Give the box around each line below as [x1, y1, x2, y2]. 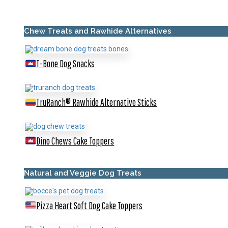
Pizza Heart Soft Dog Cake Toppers [36, 199, 143, 211]
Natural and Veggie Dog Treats [24, 168, 141, 178]
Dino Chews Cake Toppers [36, 135, 115, 147]
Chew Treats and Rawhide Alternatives [24, 26, 172, 36]
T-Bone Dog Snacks [36, 58, 95, 70]
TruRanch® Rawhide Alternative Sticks [36, 96, 157, 108]
